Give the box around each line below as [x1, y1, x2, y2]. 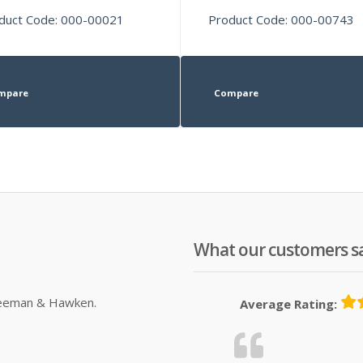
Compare [213, 86, 258, 99]
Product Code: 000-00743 [208, 11, 355, 28]
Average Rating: [240, 295, 337, 312]
